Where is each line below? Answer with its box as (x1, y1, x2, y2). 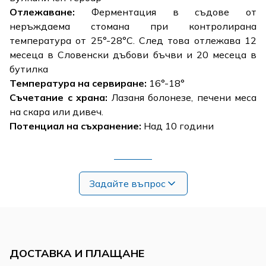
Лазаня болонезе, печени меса (107, 91, 256, 103)
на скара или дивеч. (9, 105, 103, 118)
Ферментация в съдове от (75, 5, 256, 18)
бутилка (9, 62, 48, 75)
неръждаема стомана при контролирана (9, 20, 256, 32)
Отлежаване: (9, 5, 75, 18)
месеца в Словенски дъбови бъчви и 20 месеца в (9, 48, 256, 61)
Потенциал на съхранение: (9, 119, 141, 132)
